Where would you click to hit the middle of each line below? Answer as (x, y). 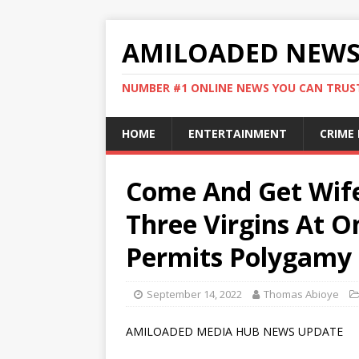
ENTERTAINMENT (238, 133)
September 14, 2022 (194, 294)
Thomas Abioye (301, 294)
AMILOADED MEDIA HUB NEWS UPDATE (234, 331)
